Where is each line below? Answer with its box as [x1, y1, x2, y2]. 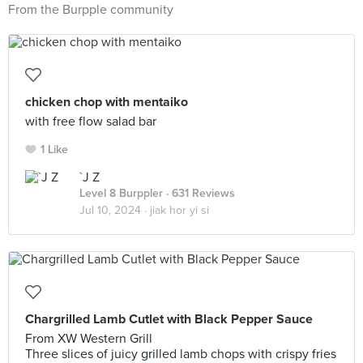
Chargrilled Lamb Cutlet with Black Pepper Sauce [25, 311, 313, 327]
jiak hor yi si [150, 203, 209, 217]
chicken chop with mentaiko [25, 94, 188, 110]
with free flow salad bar [25, 113, 156, 130]
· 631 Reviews [163, 186, 235, 200]
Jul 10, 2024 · [79, 203, 150, 217]
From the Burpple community [8, 2, 173, 18]
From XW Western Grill [25, 331, 152, 347]
